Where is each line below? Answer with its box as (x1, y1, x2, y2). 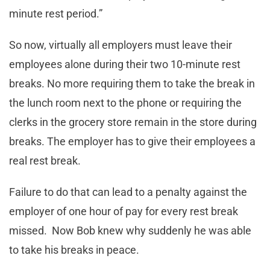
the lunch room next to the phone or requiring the (9, 96, 242, 110)
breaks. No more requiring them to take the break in (9, 77, 255, 90)
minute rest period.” (9, 7, 102, 20)
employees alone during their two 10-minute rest (9, 58, 240, 71)
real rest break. (9, 154, 81, 168)
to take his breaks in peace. (9, 243, 139, 257)
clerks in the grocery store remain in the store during (9, 116, 257, 129)
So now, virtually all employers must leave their (9, 39, 232, 52)
